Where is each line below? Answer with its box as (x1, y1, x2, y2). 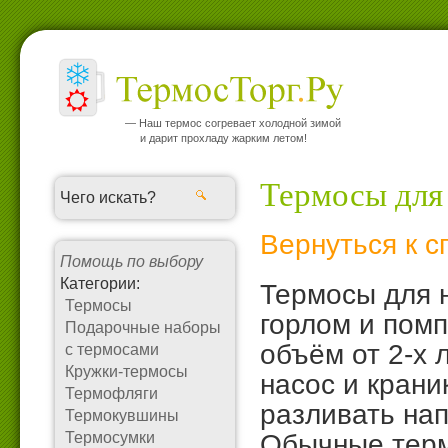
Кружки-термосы (65, 363, 188, 380)
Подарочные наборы (65, 319, 221, 336)
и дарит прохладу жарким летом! (125, 132, 307, 144)
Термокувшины (65, 407, 179, 424)
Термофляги (65, 385, 158, 402)
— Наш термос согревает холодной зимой (125, 117, 341, 129)
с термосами (65, 341, 159, 358)
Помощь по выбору (60, 253, 203, 270)
